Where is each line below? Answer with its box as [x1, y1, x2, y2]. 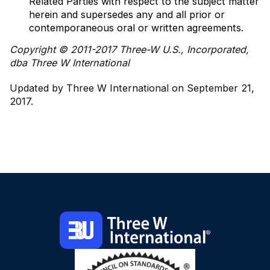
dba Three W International [10, 56, 130, 69]
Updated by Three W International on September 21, [10, 81, 254, 94]
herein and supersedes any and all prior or [29, 8, 225, 20]
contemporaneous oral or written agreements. [29, 21, 243, 34]
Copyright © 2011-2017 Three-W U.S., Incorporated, [10, 43, 249, 55]
